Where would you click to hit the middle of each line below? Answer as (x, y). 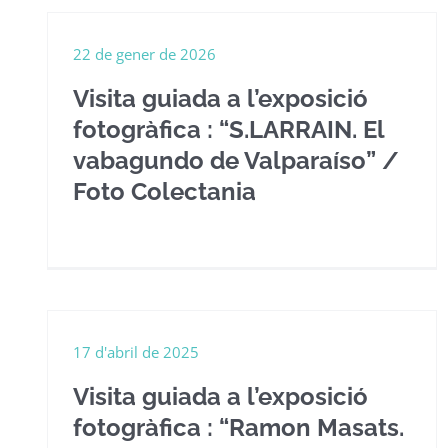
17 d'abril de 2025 (136, 352)
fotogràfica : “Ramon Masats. (238, 427)
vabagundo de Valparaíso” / (236, 160)
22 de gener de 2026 (144, 54)
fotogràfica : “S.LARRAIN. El (228, 129)
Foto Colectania (164, 191)
